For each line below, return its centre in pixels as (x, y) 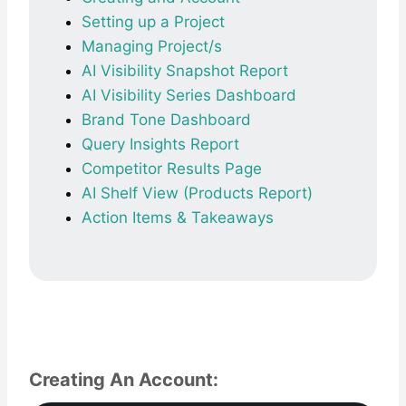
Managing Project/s (152, 47)
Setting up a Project (153, 22)
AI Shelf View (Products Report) (197, 193)
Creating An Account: (124, 380)
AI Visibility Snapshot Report (185, 71)
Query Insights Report (160, 145)
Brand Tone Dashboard (166, 120)
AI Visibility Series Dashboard (189, 96)
